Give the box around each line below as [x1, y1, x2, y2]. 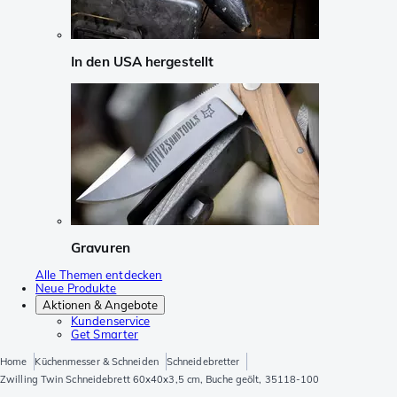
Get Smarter [71, 327, 139, 342]
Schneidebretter [166, 355, 240, 369]
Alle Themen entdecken [35, 268, 163, 283]
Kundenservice [71, 314, 151, 329]
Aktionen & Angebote [43, 298, 158, 313]
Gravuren [71, 238, 130, 256]
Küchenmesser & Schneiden [35, 355, 159, 369]
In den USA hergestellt [71, 53, 214, 71]
